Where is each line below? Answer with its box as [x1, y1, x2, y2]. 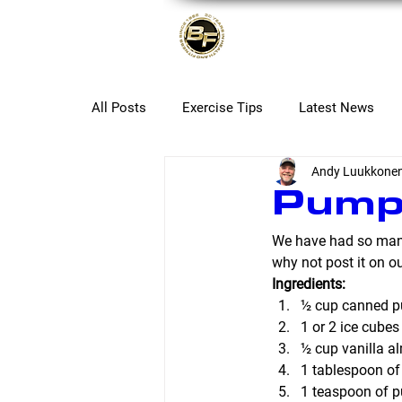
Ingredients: [271, 275, 345, 293]
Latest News [299, 100, 374, 116]
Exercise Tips [182, 100, 263, 116]
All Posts [92, 100, 146, 116]
